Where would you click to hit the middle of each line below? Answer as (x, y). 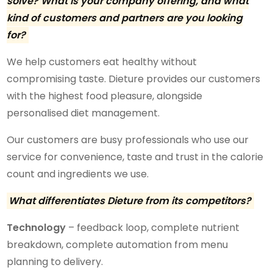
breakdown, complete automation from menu (118, 244)
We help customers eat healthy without (102, 62)
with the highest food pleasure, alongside (105, 96)
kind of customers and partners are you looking (125, 18)
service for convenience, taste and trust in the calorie (135, 157)
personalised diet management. (83, 113)
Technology (37, 227)
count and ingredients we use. (78, 174)
